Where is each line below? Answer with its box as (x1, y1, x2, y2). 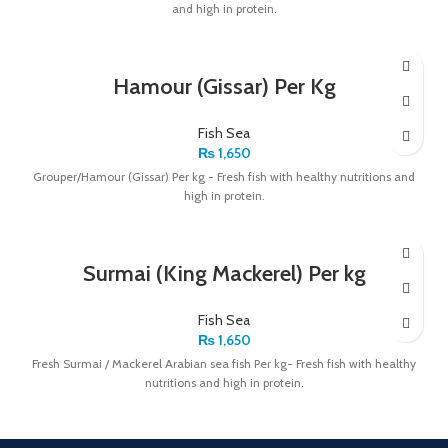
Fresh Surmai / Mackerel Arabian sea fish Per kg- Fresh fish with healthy (32, 355, 416, 371)
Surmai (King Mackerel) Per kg (82, 259, 366, 287)
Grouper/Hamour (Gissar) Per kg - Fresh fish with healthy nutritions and (33, 168, 415, 184)
